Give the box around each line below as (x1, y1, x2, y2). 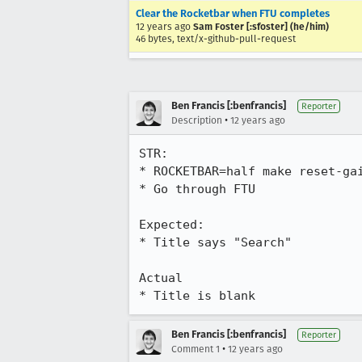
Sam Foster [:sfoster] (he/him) (193, 21, 329, 32)
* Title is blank (139, 288, 255, 303)
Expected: (139, 217, 204, 232)
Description (171, 115, 222, 126)
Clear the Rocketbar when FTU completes (136, 7, 330, 19)
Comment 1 (171, 343, 220, 355)
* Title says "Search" (139, 235, 292, 250)
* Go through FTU (139, 182, 255, 196)
